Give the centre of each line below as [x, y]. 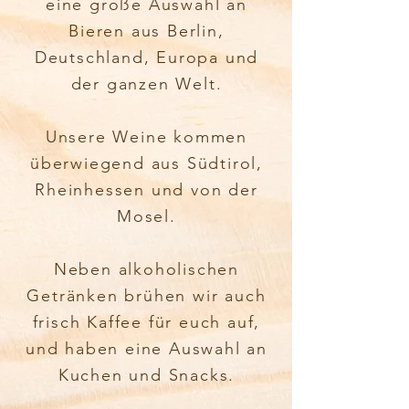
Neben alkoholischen [147, 269]
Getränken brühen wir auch [147, 296]
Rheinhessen [90, 190]
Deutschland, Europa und [147, 58]
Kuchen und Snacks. [147, 375]
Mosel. [147, 216]
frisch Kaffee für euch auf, [147, 322]
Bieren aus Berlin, [147, 31]
